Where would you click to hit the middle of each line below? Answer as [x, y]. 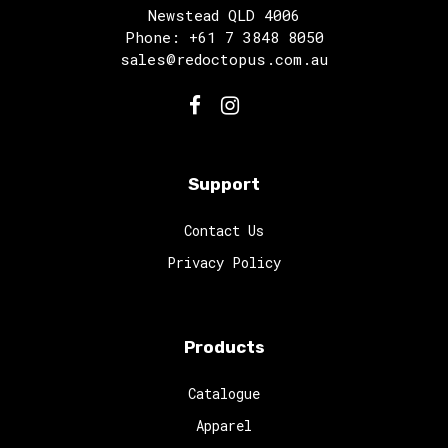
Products [224, 347]
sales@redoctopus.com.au [224, 59]
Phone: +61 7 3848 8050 [224, 37]
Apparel [224, 425]
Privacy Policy [224, 262]
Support [224, 184]
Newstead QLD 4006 [224, 15]
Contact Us [224, 230]
